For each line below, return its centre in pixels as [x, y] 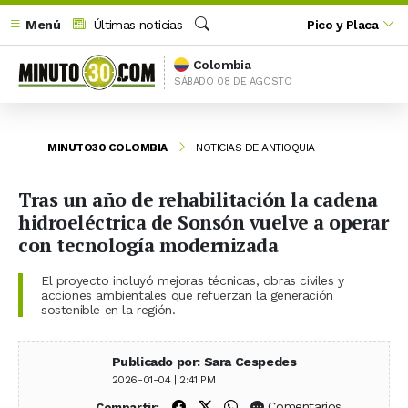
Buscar [214, 44]
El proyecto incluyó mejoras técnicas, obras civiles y [193, 280]
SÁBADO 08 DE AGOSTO [233, 81]
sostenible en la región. [108, 309]
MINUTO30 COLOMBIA [107, 147]
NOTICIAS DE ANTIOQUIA [255, 147]
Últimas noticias [136, 24]
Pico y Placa [343, 24]
